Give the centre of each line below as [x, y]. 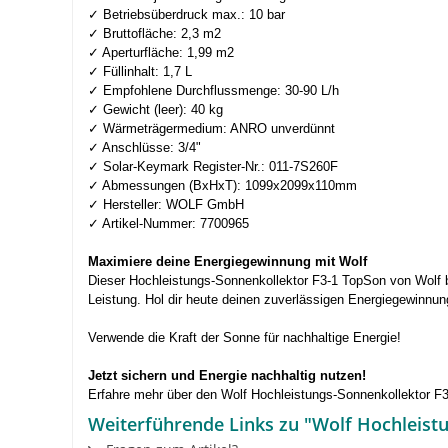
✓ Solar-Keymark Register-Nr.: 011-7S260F [213, 166]
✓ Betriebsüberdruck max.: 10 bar [186, 14]
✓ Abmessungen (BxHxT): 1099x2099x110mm [222, 185]
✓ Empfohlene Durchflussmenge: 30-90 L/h [213, 90]
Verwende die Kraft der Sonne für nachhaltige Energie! [244, 337]
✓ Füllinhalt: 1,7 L [140, 71]
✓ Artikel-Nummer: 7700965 [168, 223]
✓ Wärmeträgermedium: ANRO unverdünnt [211, 128]
